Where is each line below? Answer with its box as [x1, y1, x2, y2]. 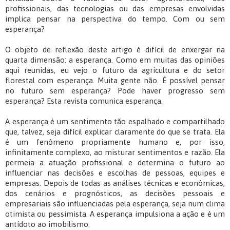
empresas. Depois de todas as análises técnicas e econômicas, [5, 179, 225, 188]
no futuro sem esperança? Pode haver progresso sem [5, 86, 225, 95]
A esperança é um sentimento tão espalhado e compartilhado [5, 117, 225, 126]
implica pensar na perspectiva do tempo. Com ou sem [5, 14, 225, 24]
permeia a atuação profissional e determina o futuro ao [5, 158, 225, 167]
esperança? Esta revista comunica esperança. [5, 97, 163, 106]
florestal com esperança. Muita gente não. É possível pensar [5, 76, 225, 85]
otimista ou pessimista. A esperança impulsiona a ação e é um [5, 209, 225, 219]
